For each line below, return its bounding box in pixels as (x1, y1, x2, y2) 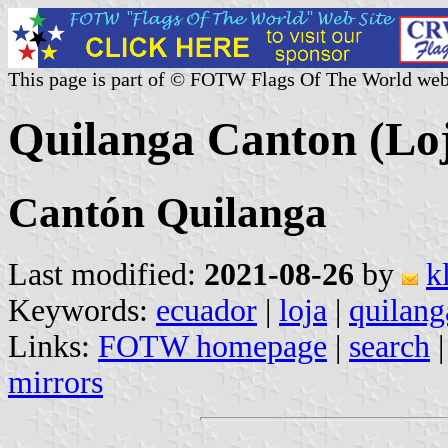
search (349, 328, 430, 364)
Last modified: (8, 256, 204, 292)
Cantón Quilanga (8, 188, 327, 236)
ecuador (156, 292, 257, 328)
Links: (8, 328, 98, 364)
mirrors (8, 364, 103, 400)
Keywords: (8, 292, 156, 328)
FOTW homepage (98, 328, 327, 364)
